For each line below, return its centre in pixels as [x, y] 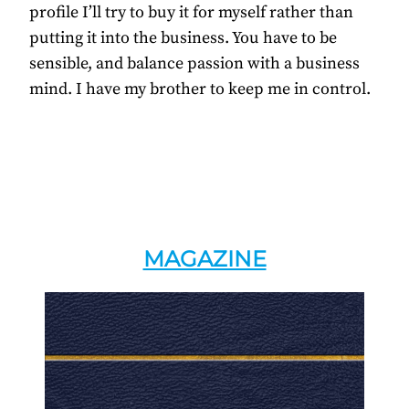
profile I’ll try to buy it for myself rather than [191, 13]
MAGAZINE [204, 259]
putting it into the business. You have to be [183, 38]
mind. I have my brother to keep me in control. [200, 89]
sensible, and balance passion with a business [194, 64]
